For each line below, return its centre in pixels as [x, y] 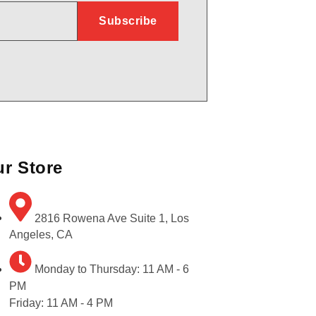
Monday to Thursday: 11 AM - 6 [111, 269]
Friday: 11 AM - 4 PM [61, 303]
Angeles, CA [41, 235]
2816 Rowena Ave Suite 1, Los [111, 218]
